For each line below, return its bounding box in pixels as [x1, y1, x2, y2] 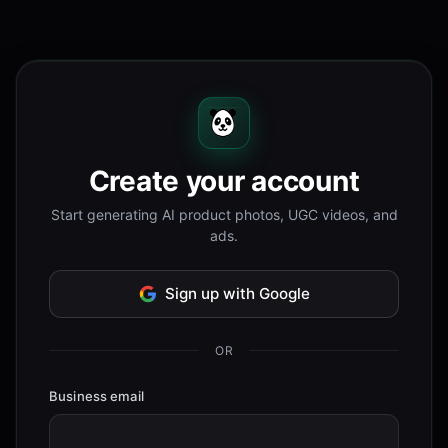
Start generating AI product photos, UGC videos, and [50, 206, 398, 224]
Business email [49, 388, 144, 405]
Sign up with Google [164, 284, 310, 304]
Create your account [88, 163, 360, 198]
